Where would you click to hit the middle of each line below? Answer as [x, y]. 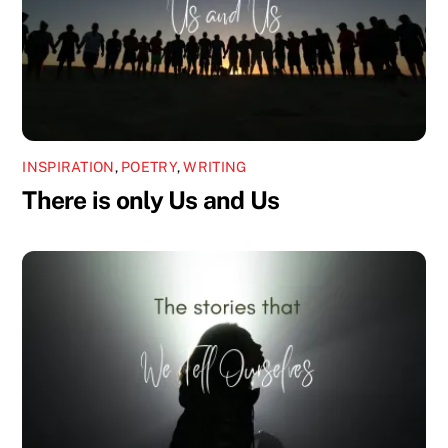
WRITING [215, 167]
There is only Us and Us [151, 200]
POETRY [149, 167]
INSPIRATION [68, 167]
